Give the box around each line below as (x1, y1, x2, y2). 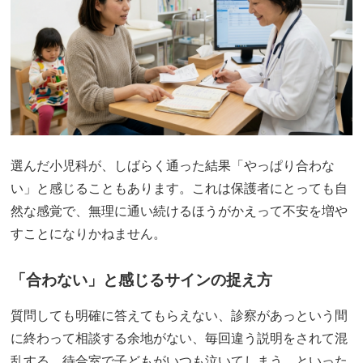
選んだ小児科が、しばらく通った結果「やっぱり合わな (11, 158, 335, 173)
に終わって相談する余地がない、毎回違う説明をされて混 (11, 331, 348, 345)
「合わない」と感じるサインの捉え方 (11, 271, 273, 288)
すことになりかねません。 (11, 226, 167, 241)
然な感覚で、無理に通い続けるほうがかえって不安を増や (11, 203, 348, 218)
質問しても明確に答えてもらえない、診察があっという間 (11, 308, 348, 322)
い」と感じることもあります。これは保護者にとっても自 (11, 181, 348, 195)
